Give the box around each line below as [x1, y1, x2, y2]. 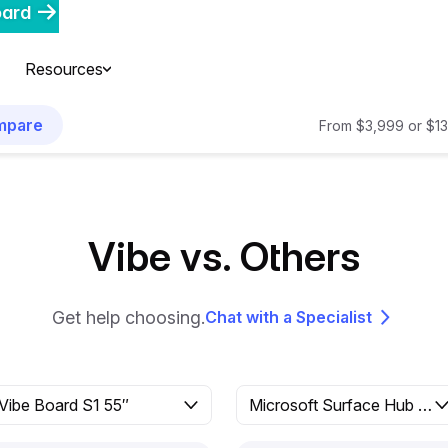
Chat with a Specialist [205, 307, 372, 327]
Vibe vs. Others [88, 232, 360, 281]
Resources [24, 59, 103, 79]
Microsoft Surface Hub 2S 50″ [418, 395, 432, 415]
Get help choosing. [52, 306, 205, 328]
